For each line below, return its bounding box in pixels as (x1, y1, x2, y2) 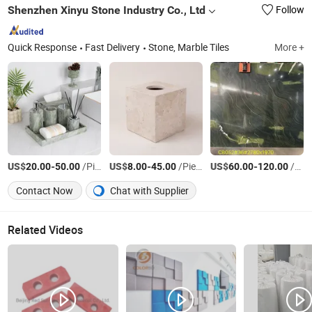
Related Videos (8, 222, 84, 238)
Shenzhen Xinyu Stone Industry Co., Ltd (8, 3, 206, 17)
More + (274, 40, 304, 54)
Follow (275, 3, 304, 17)
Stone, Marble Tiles (148, 40, 230, 54)
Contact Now (16, 185, 74, 198)
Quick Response (8, 40, 77, 54)
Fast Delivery (85, 40, 141, 54)
